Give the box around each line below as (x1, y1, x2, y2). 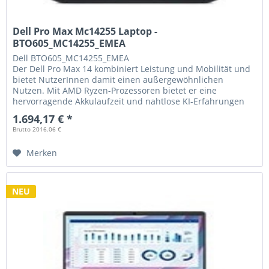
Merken (26, 147, 58, 159)
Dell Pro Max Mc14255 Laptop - (13, 25, 158, 38)
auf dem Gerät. (13, 106, 74, 118)
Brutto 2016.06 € (13, 125, 62, 134)
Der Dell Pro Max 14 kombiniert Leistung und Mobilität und (13, 63, 251, 75)
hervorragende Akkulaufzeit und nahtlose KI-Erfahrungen (13, 95, 245, 107)
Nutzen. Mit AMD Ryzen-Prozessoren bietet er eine (13, 85, 217, 97)
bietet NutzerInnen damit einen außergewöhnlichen (13, 74, 224, 86)
